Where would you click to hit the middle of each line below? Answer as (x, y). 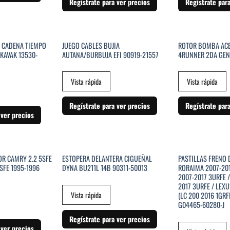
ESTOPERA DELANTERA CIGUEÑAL (107, 158)
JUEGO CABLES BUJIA (91, 45)
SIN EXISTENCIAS (115, 43)
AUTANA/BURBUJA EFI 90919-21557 (110, 54)
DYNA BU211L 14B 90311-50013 (104, 167)
